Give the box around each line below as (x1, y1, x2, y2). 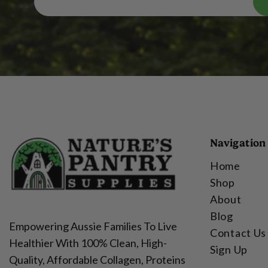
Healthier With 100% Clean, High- (9, 236, 167, 249)
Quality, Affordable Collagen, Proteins (9, 252, 185, 266)
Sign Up (210, 242, 248, 256)
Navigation (210, 136, 266, 149)
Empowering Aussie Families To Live (9, 219, 177, 233)
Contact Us (210, 226, 267, 239)
